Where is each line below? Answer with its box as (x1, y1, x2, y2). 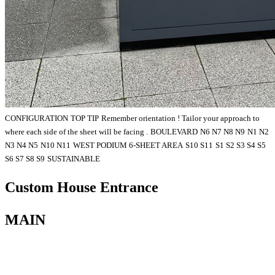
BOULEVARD (150, 126, 198, 136)
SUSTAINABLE (47, 153, 100, 163)
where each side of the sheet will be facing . (5, 126, 148, 136)
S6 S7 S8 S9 (5, 153, 45, 163)
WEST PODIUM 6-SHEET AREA (73, 140, 183, 150)
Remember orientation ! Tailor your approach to (101, 113, 260, 123)
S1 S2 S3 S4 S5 (215, 140, 266, 150)
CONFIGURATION (5, 113, 68, 123)
